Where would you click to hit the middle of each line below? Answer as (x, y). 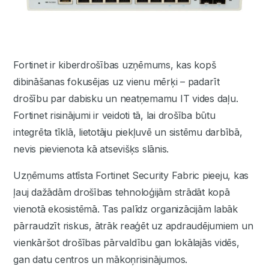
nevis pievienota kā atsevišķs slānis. (91, 149)
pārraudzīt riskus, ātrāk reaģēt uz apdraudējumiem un (133, 226)
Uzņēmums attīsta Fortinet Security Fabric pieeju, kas (131, 175)
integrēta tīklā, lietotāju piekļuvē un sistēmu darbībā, (128, 132)
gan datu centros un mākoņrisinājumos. (101, 259)
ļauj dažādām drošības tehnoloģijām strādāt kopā (122, 192)
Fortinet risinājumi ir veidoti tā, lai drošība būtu (114, 115)
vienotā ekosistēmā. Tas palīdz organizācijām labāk (125, 209)
